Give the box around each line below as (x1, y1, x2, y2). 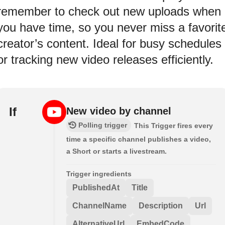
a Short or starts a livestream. (66, 147, 167, 155)
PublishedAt (72, 183, 120, 192)
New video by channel (66, 105, 171, 117)
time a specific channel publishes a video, (66, 135, 211, 143)
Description (139, 201, 183, 210)
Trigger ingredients (66, 169, 132, 178)
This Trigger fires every (134, 121, 213, 130)
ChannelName (72, 201, 127, 210)
